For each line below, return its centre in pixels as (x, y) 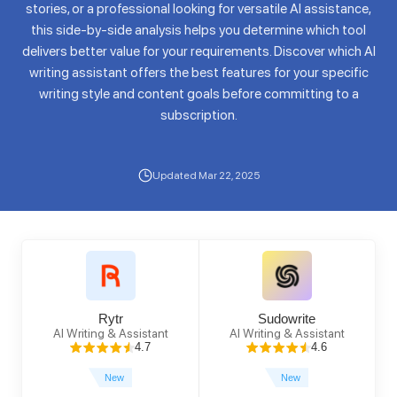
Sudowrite (287, 319)
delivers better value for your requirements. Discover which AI (198, 51)
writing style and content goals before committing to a (198, 93)
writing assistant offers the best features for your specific (198, 72)
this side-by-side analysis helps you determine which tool (198, 30)
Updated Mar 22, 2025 (206, 175)
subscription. (198, 115)
